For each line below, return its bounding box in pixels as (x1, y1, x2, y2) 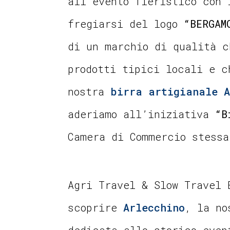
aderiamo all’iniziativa (68, 107, 215, 121)
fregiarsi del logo (68, 16, 184, 30)
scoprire (68, 200, 123, 214)
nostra (68, 84, 110, 98)
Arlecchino (123, 200, 185, 214)
